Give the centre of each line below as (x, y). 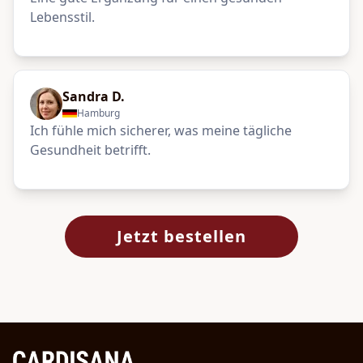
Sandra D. (94, 96)
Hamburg (98, 113)
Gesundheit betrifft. (90, 150)
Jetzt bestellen (181, 236)
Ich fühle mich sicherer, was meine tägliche (161, 130)
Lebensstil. (62, 17)
